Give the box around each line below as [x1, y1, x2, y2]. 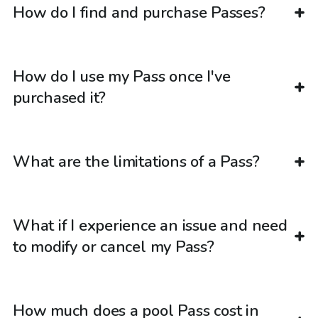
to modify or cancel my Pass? [13, 236, 214, 258]
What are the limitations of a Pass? [13, 151, 260, 173]
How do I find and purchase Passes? [13, 2, 265, 24]
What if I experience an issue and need [13, 215, 287, 237]
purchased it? [13, 87, 106, 109]
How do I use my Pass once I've [13, 66, 231, 88]
